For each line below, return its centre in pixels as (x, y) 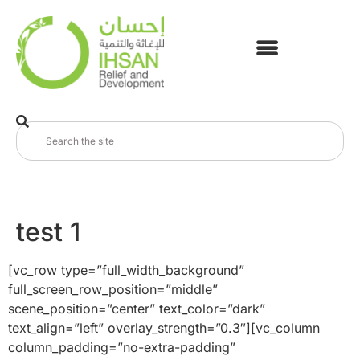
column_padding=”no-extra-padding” (122, 348)
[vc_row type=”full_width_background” (126, 270)
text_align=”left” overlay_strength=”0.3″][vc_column (164, 328)
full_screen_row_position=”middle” (113, 290)
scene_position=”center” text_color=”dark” (137, 309)
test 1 (48, 232)
